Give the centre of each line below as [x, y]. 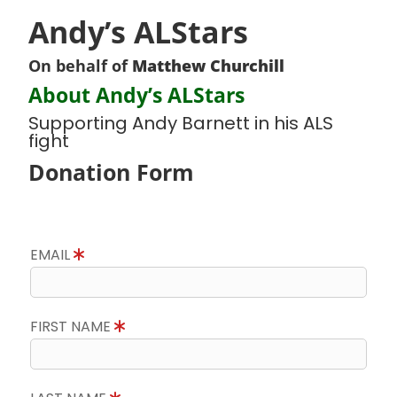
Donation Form [111, 172]
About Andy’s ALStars [136, 95]
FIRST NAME [72, 327]
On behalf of [80, 66]
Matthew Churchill [208, 66]
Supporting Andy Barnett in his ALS [181, 123]
